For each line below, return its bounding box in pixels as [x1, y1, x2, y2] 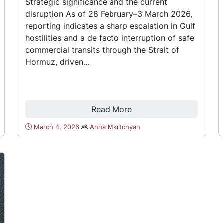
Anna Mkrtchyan [90, 123, 141, 131]
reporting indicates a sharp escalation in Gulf [25, 20, 196, 31]
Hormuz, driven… [25, 56, 90, 67]
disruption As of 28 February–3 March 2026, [25, 8, 193, 19]
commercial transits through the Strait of [25, 44, 180, 55]
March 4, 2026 [34, 123, 80, 131]
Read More [91, 104, 132, 114]
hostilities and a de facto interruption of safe [25, 32, 195, 43]
